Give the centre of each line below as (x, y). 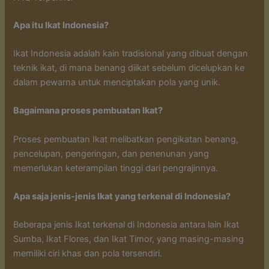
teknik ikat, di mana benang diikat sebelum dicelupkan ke (129, 68)
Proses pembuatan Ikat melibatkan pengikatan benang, (126, 139)
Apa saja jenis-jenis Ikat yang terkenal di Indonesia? (122, 197)
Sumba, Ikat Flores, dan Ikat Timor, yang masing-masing (129, 239)
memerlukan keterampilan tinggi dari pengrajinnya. (116, 168)
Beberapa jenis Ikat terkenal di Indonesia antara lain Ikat (126, 225)
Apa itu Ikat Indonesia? (61, 25)
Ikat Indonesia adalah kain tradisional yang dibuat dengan (131, 54)
